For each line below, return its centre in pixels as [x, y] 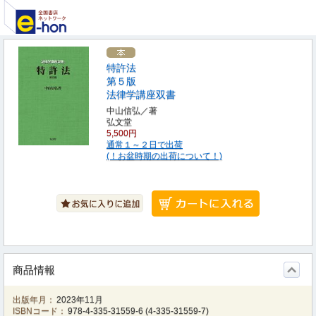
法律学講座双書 [141, 95]
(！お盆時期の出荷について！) [164, 156]
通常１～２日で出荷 [145, 145]
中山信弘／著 [132, 111]
